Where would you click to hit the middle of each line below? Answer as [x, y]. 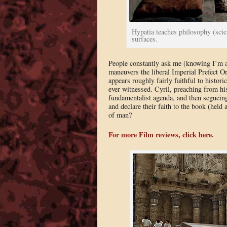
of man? [120, 115]
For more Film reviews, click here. [161, 134]
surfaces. [145, 39]
